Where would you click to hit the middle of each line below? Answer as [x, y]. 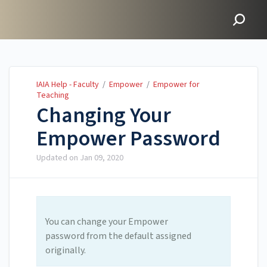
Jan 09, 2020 [102, 158]
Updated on [58, 158]
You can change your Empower [107, 222]
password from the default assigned [118, 236]
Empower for [176, 85]
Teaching [53, 95]
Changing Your [104, 116]
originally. [66, 251]
